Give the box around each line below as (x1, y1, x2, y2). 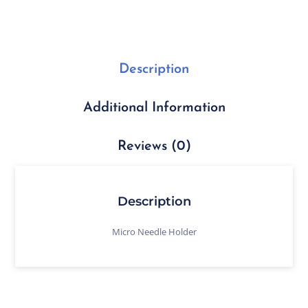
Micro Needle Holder (111, 225, 197, 238)
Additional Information (82, 101, 225, 115)
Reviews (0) (117, 140, 191, 153)
